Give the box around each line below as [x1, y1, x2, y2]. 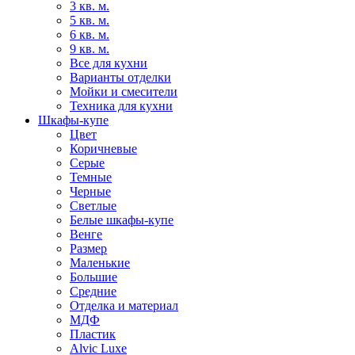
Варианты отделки [70, 71, 171, 84]
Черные [70, 185, 111, 198]
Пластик [70, 327, 116, 341]
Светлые [70, 199, 116, 212]
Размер [70, 242, 107, 255]
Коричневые [70, 142, 137, 155]
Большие [70, 270, 117, 284]
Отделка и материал [70, 299, 178, 312]
